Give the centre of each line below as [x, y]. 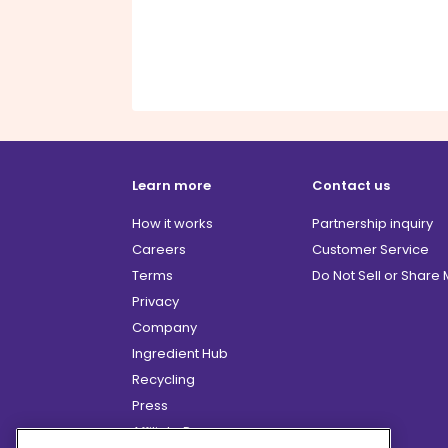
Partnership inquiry [372, 224]
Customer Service [370, 250]
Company [164, 328]
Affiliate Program [186, 432]
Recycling [163, 380]
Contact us [351, 186]
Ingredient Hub [180, 354]
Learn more [171, 186]
